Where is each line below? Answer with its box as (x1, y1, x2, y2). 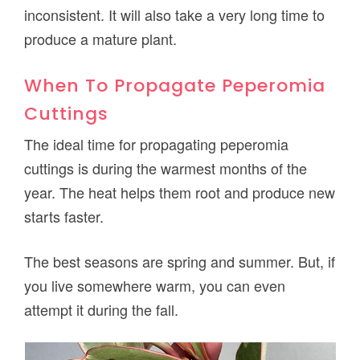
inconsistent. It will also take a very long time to (24, 4, 325, 26)
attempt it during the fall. (24, 299, 179, 321)
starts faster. (24, 206, 104, 227)
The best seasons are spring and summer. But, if (24, 251, 336, 272)
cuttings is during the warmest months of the (24, 157, 308, 179)
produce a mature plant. (24, 28, 178, 50)
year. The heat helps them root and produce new (24, 182, 336, 203)
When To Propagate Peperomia (24, 73, 326, 99)
